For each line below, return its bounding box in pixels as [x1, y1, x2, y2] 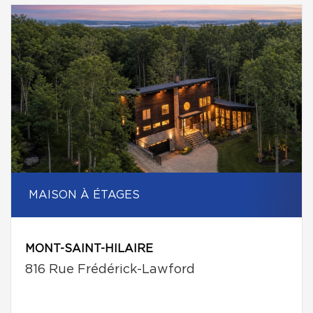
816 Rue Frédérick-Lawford [25, 263, 195, 276]
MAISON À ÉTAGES [29, 189, 140, 201]
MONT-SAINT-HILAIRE [25, 243, 153, 254]
